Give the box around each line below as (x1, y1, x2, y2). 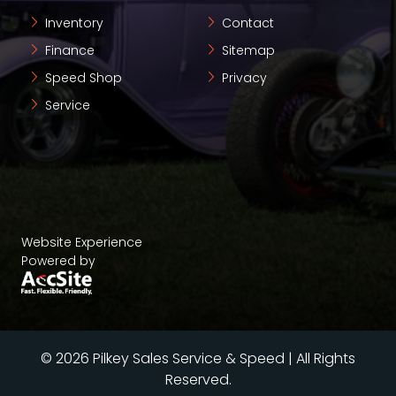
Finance (42, 41, 95, 59)
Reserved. (164, 369, 232, 390)
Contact (218, 13, 274, 32)
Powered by (21, 251, 95, 270)
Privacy (218, 68, 267, 87)
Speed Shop (42, 68, 122, 87)
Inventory (42, 13, 103, 32)
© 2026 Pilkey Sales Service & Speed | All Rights (41, 347, 355, 369)
